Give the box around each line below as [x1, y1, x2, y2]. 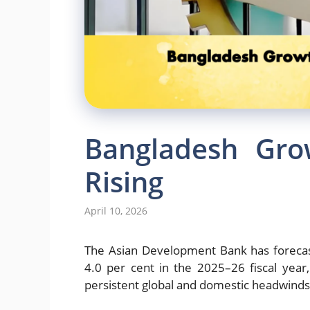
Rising [84, 162, 163, 201]
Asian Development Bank [108, 242, 247, 259]
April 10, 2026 [84, 204, 147, 218]
